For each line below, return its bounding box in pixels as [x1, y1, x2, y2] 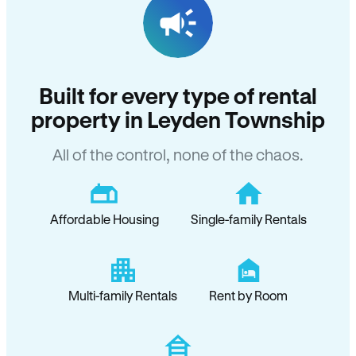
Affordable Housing [49, 211, 159, 226]
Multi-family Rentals [68, 288, 177, 303]
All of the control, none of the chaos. [52, 145, 304, 164]
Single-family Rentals [190, 211, 307, 226]
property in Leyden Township [31, 106, 325, 132]
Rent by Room [209, 288, 288, 303]
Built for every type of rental [39, 83, 317, 108]
